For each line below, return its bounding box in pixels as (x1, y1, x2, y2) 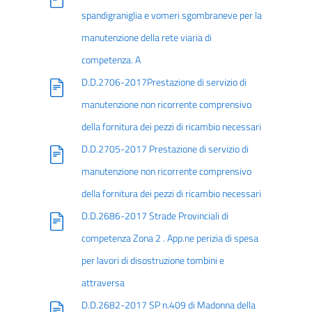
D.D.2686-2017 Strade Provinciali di (81, 208, 228, 224)
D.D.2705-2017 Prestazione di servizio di (81, 141, 249, 157)
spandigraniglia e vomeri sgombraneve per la (81, 8, 262, 23)
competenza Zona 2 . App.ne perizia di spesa (81, 231, 258, 246)
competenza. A (81, 52, 141, 68)
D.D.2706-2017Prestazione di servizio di (81, 75, 247, 90)
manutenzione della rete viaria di (81, 30, 212, 45)
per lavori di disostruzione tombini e (81, 253, 224, 268)
